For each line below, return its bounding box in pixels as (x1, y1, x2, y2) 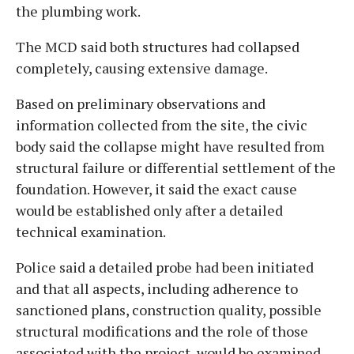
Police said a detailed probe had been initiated (16, 257, 314, 277)
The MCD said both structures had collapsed (16, 36, 299, 56)
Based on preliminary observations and (16, 93, 265, 113)
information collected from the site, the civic (16, 115, 307, 134)
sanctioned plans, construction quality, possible (16, 299, 322, 319)
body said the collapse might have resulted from (16, 136, 325, 156)
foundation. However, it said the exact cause (16, 179, 297, 198)
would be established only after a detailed (16, 200, 283, 220)
